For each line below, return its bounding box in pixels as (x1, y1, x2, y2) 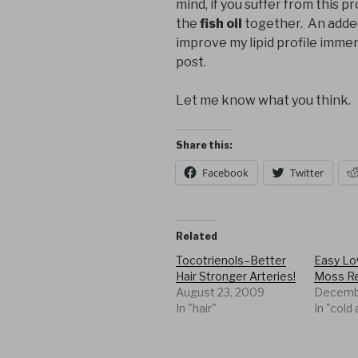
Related (176, 230, 217, 243)
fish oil (197, 16, 242, 32)
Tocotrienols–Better (176, 253, 286, 268)
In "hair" (176, 301, 217, 316)
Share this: (176, 139, 233, 152)
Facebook (202, 165, 249, 181)
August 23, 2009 (176, 285, 265, 300)
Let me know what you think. (176, 93, 351, 109)
